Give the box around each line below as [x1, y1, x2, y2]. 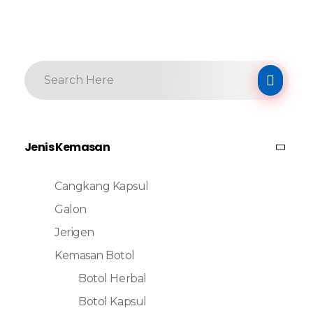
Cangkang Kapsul [54, 179, 149, 193]
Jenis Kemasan [24, 138, 110, 155]
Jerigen [54, 225, 94, 239]
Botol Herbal [78, 271, 147, 285]
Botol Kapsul [78, 294, 147, 308]
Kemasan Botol [54, 248, 135, 262]
